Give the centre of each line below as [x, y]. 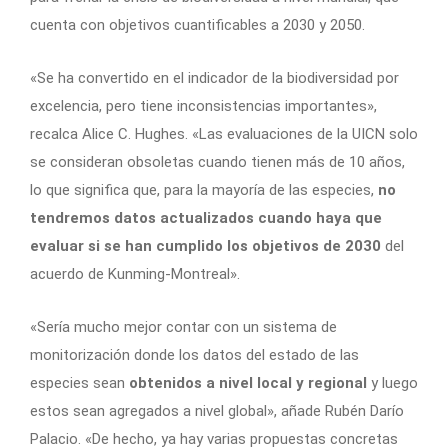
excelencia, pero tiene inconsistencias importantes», [203, 106]
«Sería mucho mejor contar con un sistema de [183, 327]
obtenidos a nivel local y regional [250, 383]
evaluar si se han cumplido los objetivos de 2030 [207, 246]
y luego [394, 383]
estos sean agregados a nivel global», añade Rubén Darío [217, 411]
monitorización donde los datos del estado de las [194, 355]
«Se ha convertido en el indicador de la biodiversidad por [214, 78]
